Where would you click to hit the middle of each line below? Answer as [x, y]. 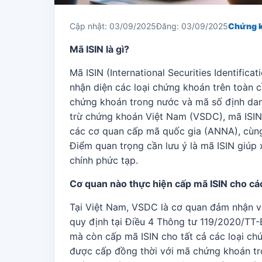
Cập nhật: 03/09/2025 [113, 26]
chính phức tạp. [104, 160]
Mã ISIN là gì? [99, 49]
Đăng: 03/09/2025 [192, 26]
